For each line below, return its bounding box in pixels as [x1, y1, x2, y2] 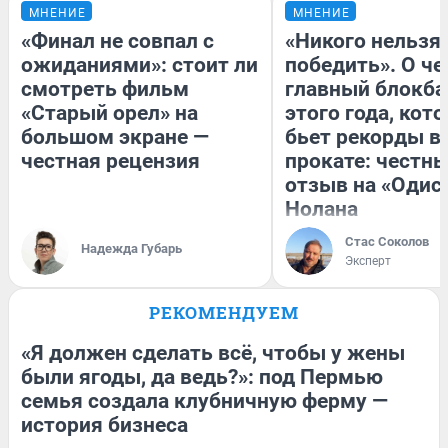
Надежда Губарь [81, 240, 182, 256]
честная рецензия [21, 148, 200, 173]
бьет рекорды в [285, 124, 441, 149]
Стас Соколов [345, 233, 429, 249]
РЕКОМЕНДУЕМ [149, 300, 299, 324]
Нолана [285, 196, 358, 221]
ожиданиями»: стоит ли [21, 52, 258, 77]
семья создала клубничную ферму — [21, 388, 388, 413]
